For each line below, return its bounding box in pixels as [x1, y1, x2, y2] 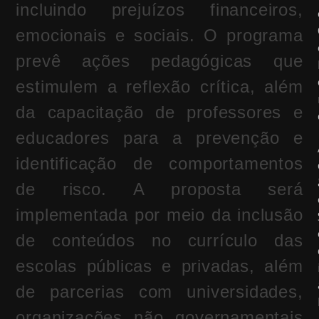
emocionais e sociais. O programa [16, 26, 303, 46]
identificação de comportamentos [16, 154, 303, 174]
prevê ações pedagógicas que [16, 51, 303, 71]
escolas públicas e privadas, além [16, 256, 303, 276]
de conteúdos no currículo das [16, 231, 303, 251]
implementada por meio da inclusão [16, 205, 303, 225]
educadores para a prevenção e [16, 128, 303, 148]
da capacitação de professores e [16, 103, 303, 122]
